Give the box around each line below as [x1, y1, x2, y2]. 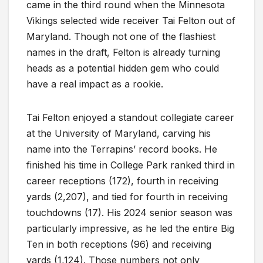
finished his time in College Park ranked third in [26, 159, 235, 171]
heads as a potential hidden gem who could [26, 62, 219, 75]
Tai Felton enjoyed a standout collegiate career [26, 112, 234, 124]
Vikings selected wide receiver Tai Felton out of [26, 15, 235, 27]
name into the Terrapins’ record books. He [26, 143, 217, 156]
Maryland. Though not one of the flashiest [26, 31, 215, 43]
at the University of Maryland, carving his [26, 127, 211, 140]
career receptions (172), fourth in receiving [26, 175, 218, 187]
